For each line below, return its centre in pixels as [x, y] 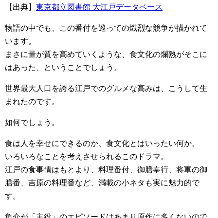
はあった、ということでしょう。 [63, 67]
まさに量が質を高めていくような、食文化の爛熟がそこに [106, 54]
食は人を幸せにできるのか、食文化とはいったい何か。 [102, 143]
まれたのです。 [32, 101]
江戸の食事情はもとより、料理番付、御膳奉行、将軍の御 [106, 169]
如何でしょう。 [32, 122]
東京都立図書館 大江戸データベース [99, 7]
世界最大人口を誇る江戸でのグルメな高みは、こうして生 [106, 88]
